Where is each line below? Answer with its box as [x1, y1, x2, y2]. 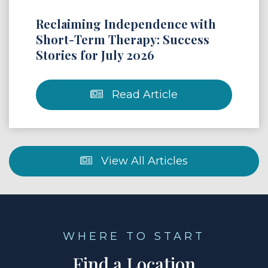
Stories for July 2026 [36, 46, 154, 63]
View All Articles [98, 154, 188, 167]
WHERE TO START [63, 229, 205, 243]
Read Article [108, 87, 178, 101]
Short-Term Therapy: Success [36, 31, 209, 47]
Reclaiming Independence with [36, 15, 216, 32]
